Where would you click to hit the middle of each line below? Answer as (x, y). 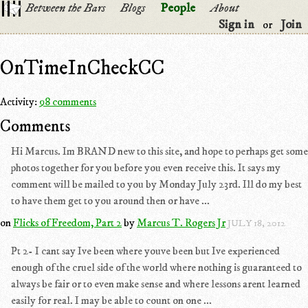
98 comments (68, 102)
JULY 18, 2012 (256, 223)
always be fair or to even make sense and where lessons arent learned (156, 284)
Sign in (236, 25)
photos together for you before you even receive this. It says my (146, 168)
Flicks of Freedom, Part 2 (67, 223)
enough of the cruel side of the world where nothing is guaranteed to (156, 267)
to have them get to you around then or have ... (110, 201)
